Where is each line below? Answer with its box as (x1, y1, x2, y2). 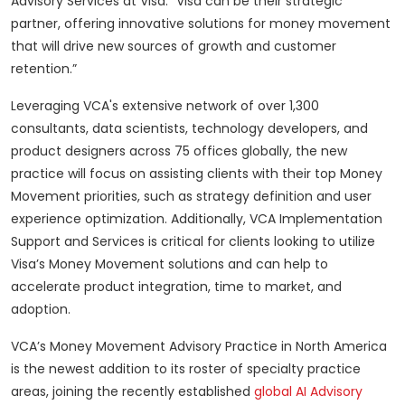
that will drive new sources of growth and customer (11, 37, 336, 56)
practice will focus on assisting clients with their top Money (11, 165, 382, 184)
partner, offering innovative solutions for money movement (11, 14, 391, 33)
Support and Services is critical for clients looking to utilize (11, 232, 375, 251)
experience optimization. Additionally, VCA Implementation (11, 210, 382, 229)
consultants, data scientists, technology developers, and (11, 119, 368, 138)
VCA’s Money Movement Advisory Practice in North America (11, 337, 387, 356)
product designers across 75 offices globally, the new (11, 142, 347, 161)
